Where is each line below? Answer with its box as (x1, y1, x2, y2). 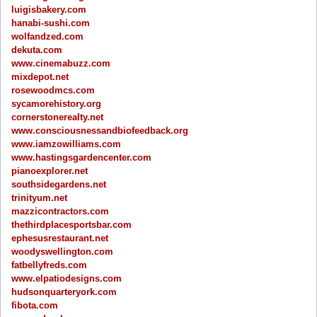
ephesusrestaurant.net (11, 232, 109, 243)
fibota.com (11, 299, 59, 311)
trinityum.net (11, 192, 68, 203)
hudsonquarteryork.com (11, 286, 117, 297)
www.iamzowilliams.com (11, 138, 122, 149)
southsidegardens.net (11, 178, 107, 190)
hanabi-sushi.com (11, 17, 91, 28)
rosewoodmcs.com (11, 84, 96, 96)
